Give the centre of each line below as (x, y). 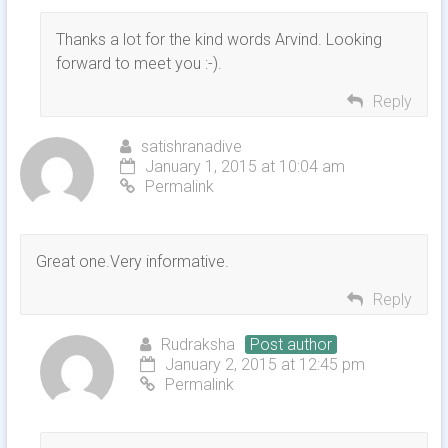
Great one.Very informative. (132, 262)
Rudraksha (197, 345)
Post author (290, 345)
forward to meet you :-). (138, 64)
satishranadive (191, 147)
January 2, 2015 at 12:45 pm (264, 365)
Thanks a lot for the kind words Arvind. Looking (218, 40)
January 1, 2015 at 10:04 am (244, 167)
